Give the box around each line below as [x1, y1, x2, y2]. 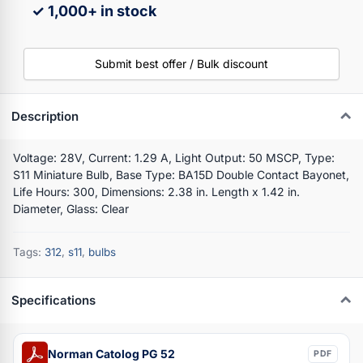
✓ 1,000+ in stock [32, 2, 156, 19]
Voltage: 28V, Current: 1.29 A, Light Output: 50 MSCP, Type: [13, 150, 335, 164]
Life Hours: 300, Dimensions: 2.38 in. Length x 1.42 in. [13, 184, 300, 199]
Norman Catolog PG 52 [48, 346, 175, 361]
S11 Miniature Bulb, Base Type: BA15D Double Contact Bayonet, [13, 167, 349, 181]
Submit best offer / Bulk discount [95, 56, 268, 70]
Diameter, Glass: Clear [13, 201, 129, 216]
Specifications [11, 293, 96, 309]
